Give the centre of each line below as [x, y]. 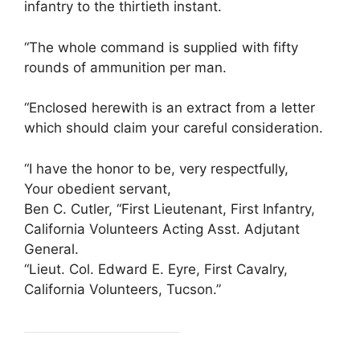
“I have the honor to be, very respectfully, [156, 168]
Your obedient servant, [98, 188]
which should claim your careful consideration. [174, 128]
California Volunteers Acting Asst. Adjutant [162, 229]
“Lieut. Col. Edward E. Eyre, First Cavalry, [156, 269]
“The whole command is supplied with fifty [161, 47]
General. [51, 249]
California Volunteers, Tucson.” [123, 289]
